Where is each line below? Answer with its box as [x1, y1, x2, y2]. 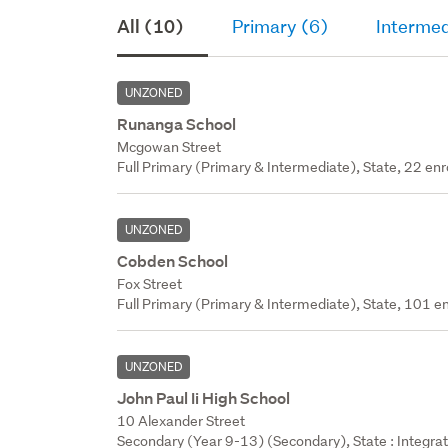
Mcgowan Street [117, 137, 222, 156]
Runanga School [117, 113, 237, 135]
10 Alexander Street [117, 411, 246, 430]
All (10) [117, 14, 185, 38]
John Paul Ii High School [117, 387, 291, 409]
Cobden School [117, 250, 229, 272]
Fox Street [117, 274, 183, 293]
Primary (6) [232, 14, 329, 38]
